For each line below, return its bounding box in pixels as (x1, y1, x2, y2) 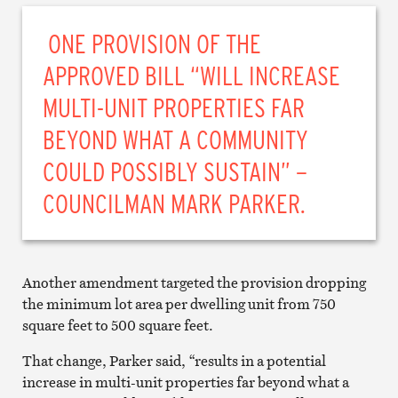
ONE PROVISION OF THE (43, 25, 262, 61)
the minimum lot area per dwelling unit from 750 (21, 293, 336, 314)
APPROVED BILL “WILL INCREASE (43, 57, 341, 93)
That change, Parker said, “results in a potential (21, 350, 326, 370)
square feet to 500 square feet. (21, 314, 213, 335)
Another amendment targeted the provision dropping (21, 272, 366, 292)
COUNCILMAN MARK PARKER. (43, 185, 306, 221)
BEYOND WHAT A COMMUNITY (43, 121, 309, 157)
